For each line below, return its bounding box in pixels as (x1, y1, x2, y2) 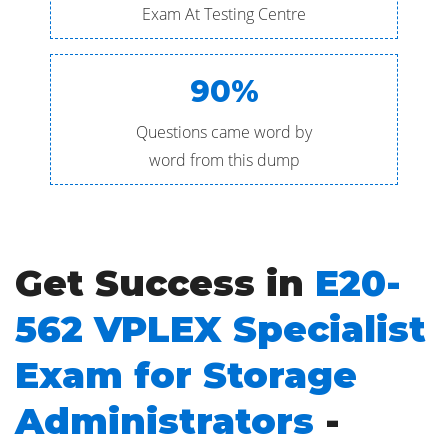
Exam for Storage (15, 353, 357, 397)
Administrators (15, 399, 314, 443)
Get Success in (15, 261, 315, 305)
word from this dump (148, 149, 300, 171)
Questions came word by (136, 121, 312, 143)
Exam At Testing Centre (142, 3, 306, 25)
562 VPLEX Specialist (15, 307, 426, 351)
